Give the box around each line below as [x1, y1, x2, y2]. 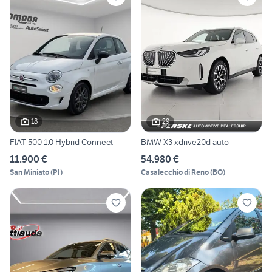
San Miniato [10, 167, 49, 177]
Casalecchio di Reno [141, 167, 209, 177]
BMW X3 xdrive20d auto [141, 136, 229, 148]
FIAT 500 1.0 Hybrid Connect [10, 136, 113, 148]
